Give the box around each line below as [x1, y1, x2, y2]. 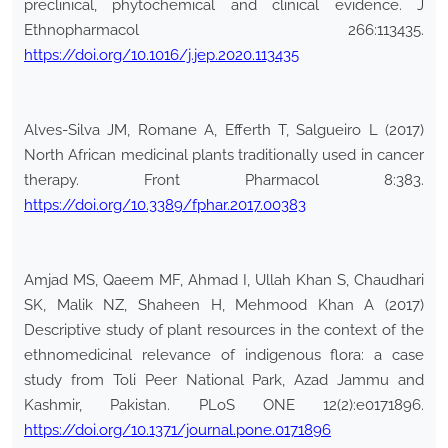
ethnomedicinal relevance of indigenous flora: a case [24, 346, 424, 365]
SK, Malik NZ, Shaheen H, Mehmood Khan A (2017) [24, 296, 424, 315]
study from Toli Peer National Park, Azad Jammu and [24, 371, 424, 390]
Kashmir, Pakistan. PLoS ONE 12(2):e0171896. [24, 396, 424, 415]
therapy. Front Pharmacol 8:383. [24, 171, 424, 190]
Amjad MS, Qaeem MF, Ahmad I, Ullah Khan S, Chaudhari [24, 271, 424, 290]
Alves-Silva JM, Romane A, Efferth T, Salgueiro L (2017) [24, 121, 424, 140]
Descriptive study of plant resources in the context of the [24, 321, 424, 340]
